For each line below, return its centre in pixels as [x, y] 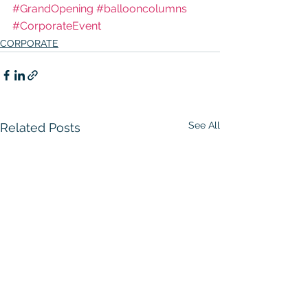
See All [204, 125]
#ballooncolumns [142, 9]
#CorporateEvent [57, 26]
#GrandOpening [53, 9]
